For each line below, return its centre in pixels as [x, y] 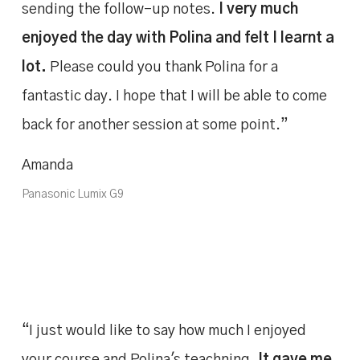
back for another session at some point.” [155, 125]
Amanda [47, 165]
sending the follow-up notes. [120, 9]
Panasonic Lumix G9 [72, 194]
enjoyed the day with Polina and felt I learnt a [178, 38]
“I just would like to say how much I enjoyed [164, 331]
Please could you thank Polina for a [162, 67]
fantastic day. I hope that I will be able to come [174, 96]
